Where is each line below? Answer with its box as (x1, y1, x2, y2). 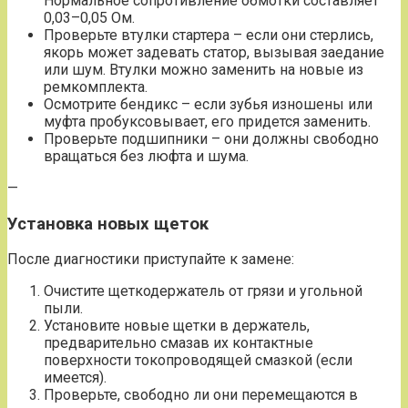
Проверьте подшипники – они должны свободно (44, 129, 379, 148)
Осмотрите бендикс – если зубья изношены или (44, 95, 372, 113)
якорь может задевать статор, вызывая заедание (44, 43, 384, 61)
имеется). (44, 369, 107, 387)
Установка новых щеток (7, 213, 209, 234)
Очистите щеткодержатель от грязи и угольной (44, 282, 362, 301)
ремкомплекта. (44, 77, 148, 96)
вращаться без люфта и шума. (44, 147, 249, 165)
